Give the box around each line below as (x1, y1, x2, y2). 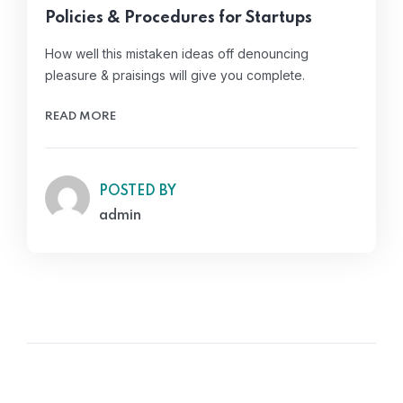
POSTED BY (99, 184, 176, 199)
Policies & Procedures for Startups (45, 9, 312, 26)
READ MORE (45, 110, 116, 122)
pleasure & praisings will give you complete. (45, 67, 305, 83)
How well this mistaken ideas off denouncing (45, 45, 309, 61)
